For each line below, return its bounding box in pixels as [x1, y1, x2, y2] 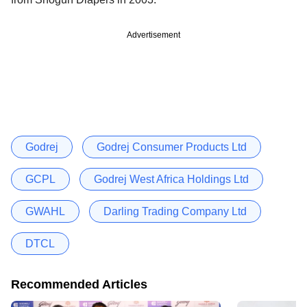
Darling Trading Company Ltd [103, 205, 247, 217]
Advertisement [127, 29, 180, 40]
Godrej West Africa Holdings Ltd [94, 173, 249, 185]
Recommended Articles [11, 277, 147, 291]
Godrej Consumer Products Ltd [97, 140, 247, 153]
